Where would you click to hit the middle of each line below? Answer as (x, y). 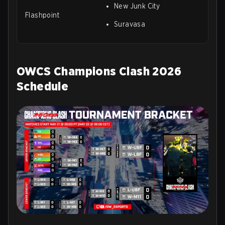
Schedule (43, 86)
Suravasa (130, 24)
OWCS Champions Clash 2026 (99, 71)
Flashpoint (42, 15)
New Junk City (137, 6)
